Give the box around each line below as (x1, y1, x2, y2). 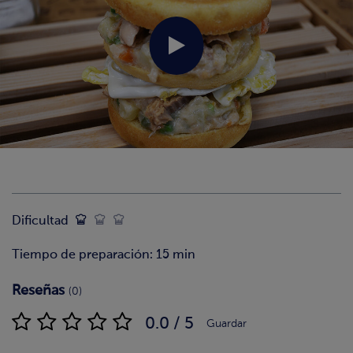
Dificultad (12, 214, 69, 228)
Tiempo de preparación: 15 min (12, 248, 195, 262)
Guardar (206, 318, 247, 329)
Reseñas (12, 283, 69, 298)
